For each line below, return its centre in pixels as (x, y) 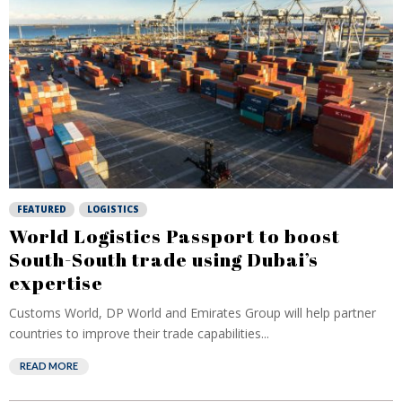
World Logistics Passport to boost (175, 236)
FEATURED (42, 209)
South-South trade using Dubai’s (164, 259)
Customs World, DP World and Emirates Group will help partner (192, 313)
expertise (56, 283)
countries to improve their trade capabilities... (139, 333)
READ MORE (49, 366)
